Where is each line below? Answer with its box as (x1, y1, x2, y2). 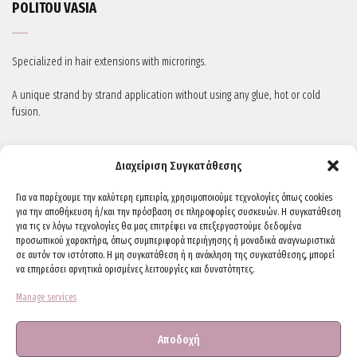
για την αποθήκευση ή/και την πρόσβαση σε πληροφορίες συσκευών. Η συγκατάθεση (16, 206, 341, 218)
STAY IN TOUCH (12, 148, 92, 166)
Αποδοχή (157, 331, 200, 347)
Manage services (16, 292, 76, 303)
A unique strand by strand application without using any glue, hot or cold (12, 88, 320, 102)
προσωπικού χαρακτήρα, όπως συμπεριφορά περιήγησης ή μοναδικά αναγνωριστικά (16, 235, 335, 246)
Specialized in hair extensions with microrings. (12, 55, 206, 69)
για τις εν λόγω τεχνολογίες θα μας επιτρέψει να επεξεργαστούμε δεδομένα (16, 221, 301, 232)
